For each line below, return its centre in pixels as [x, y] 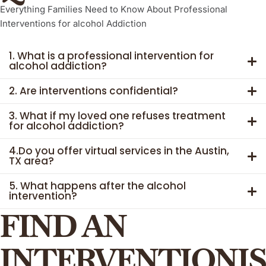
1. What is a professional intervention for [111, 56]
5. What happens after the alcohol [97, 186]
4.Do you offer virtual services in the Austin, [119, 151]
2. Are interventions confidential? [94, 91]
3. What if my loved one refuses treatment [117, 116]
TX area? [31, 161]
